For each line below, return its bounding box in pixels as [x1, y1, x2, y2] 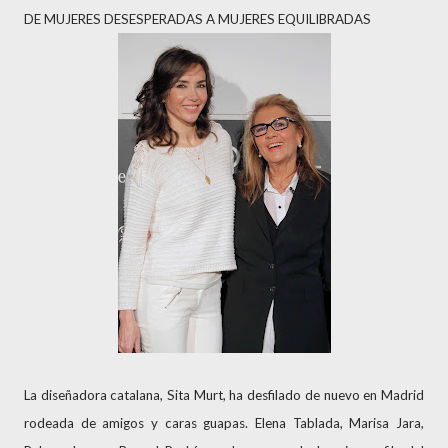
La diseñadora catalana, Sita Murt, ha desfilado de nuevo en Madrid [24, 387, 424, 403]
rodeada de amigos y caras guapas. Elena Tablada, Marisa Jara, [24, 415, 424, 431]
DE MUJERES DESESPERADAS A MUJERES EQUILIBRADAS [24, 11, 371, 27]
